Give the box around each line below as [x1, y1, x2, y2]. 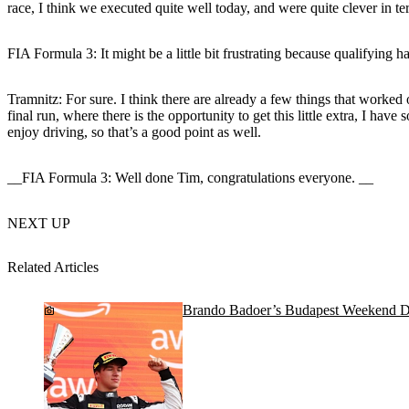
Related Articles [7, 258, 99, 275]
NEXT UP [7, 215, 70, 232]
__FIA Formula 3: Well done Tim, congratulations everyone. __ [7, 170, 373, 186]
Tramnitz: [7, 91, 62, 108]
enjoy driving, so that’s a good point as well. [7, 124, 261, 141]
